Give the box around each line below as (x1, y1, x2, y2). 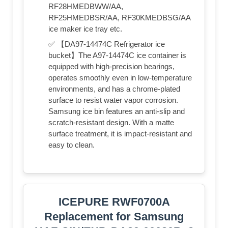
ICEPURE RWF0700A (58, 195, 170, 208)
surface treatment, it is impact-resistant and (48, 129, 192, 138)
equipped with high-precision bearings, (48, 62, 175, 71)
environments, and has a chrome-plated (48, 84, 180, 93)
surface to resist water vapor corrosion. (48, 95, 178, 104)
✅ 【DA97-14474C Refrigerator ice (48, 39, 165, 48)
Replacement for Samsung (44, 210, 184, 223)
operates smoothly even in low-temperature (48, 73, 192, 82)
